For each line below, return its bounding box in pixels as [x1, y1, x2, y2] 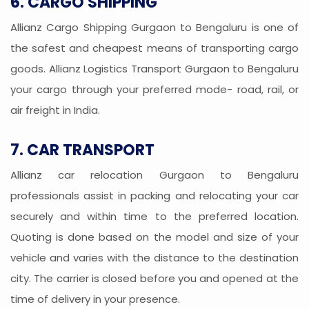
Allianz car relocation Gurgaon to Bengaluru [10, 168, 299, 183]
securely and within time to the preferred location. [10, 209, 299, 224]
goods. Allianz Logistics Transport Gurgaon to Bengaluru [10, 61, 299, 77]
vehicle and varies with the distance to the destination [10, 250, 299, 266]
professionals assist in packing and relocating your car [10, 188, 299, 203]
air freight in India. [10, 103, 100, 118]
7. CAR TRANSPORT [10, 139, 154, 161]
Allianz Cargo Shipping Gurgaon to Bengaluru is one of [10, 20, 299, 35]
